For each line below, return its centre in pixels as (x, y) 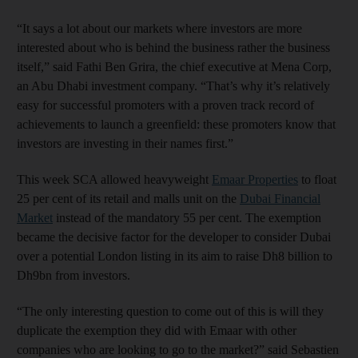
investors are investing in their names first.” (125, 143)
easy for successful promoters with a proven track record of (165, 105)
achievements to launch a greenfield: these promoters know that (176, 124)
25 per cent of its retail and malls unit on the (128, 198)
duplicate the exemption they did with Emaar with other (157, 330)
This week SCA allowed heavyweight (114, 179)
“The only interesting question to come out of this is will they (170, 311)
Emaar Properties (255, 179)
